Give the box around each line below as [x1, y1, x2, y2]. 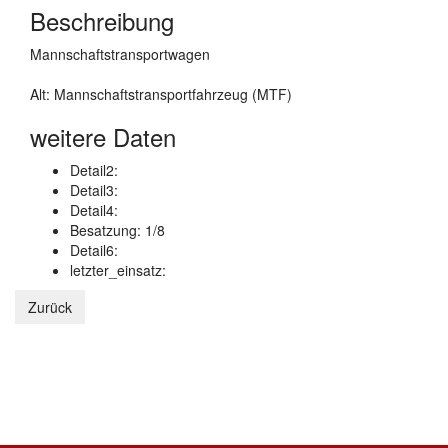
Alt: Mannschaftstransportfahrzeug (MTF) [30, 84, 292, 104]
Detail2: [70, 160, 118, 180]
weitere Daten [30, 119, 176, 154]
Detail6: [70, 240, 118, 260]
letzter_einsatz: [70, 260, 166, 280]
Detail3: [70, 180, 118, 200]
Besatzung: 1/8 [70, 220, 165, 240]
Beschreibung [30, 3, 174, 38]
